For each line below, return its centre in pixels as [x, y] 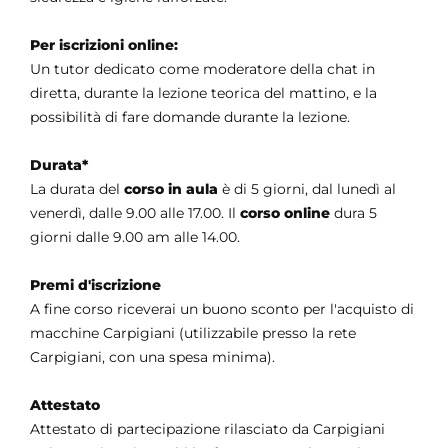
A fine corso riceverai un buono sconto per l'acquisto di [222, 309]
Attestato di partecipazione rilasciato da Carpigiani [207, 429]
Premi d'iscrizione [95, 285]
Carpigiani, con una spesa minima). [152, 357]
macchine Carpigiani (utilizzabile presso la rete [193, 333]
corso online [285, 213]
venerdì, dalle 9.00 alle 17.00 [125, 213]
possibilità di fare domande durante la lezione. [192, 117]
